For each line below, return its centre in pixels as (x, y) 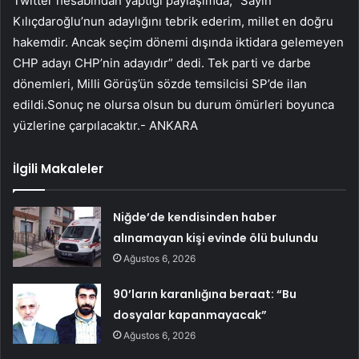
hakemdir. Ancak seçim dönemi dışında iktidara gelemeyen (178, 42)
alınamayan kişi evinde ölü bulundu (216, 238)
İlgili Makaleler (58, 168)
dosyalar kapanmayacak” (190, 315)
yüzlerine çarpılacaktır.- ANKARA (105, 125)
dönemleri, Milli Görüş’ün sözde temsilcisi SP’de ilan (160, 83)
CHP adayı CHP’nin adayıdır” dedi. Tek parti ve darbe (162, 63)
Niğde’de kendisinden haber (195, 217)
